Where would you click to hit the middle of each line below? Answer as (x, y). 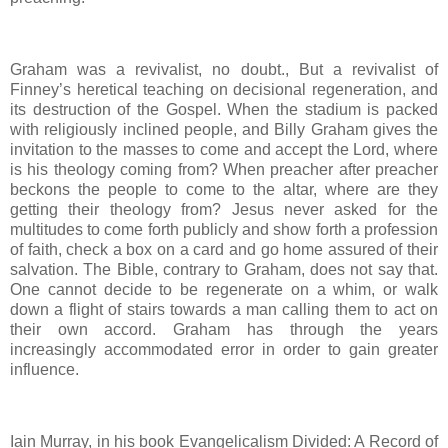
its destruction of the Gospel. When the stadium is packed (224, 109)
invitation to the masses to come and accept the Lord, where (224, 149)
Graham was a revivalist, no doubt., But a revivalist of (224, 69)
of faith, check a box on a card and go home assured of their (224, 249)
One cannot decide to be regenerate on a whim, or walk (224, 289)
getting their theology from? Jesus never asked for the (224, 209)
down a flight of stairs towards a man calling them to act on (224, 309)
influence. (44, 369)
